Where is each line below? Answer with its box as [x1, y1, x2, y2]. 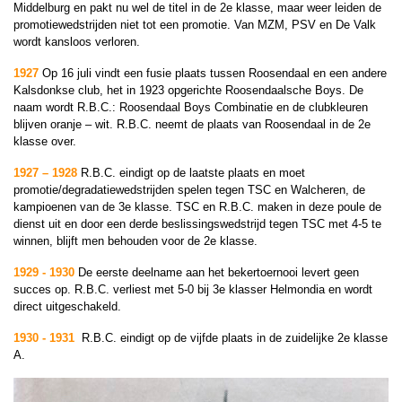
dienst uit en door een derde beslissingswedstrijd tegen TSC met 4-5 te [13, 217, 381, 231]
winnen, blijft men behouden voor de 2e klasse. [13, 234, 258, 248]
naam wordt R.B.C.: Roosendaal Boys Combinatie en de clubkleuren [13, 100, 368, 114]
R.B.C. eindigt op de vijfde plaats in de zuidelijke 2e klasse [78, 331, 388, 345]
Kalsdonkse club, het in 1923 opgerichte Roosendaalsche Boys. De [13, 83, 363, 97]
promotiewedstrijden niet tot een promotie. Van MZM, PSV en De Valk [13, 18, 376, 31]
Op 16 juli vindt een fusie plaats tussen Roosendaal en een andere [42, 66, 387, 80]
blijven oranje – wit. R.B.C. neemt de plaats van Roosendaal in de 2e [13, 118, 371, 131]
